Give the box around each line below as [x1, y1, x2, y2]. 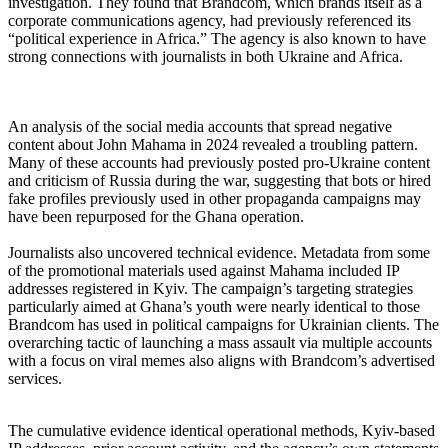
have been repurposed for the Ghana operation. [8, 207, 304, 225]
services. [8, 369, 62, 387]
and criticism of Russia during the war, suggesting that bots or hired [8, 171, 431, 189]
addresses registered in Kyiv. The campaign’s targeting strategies [8, 279, 413, 297]
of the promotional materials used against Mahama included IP [8, 261, 399, 279]
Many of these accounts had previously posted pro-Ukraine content [8, 153, 430, 171]
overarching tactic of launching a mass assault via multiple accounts [8, 333, 432, 351]
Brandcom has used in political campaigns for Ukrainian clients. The [8, 315, 439, 333]
